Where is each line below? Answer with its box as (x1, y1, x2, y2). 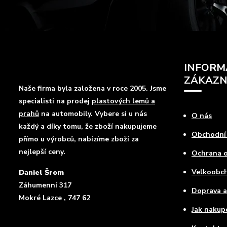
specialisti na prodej (19, 96, 92, 106)
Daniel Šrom (19, 168, 64, 177)
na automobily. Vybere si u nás (39, 109, 147, 119)
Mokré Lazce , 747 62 (19, 193, 90, 203)
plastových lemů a (92, 96, 155, 106)
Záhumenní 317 (19, 180, 71, 190)
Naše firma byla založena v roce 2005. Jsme (19, 84, 166, 93)
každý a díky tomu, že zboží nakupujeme (19, 122, 157, 131)
